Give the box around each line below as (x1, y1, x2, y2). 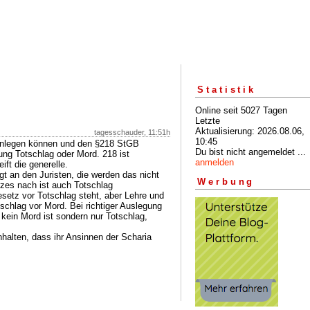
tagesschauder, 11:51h (94, 128, 170, 136)
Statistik (197, 84, 257, 95)
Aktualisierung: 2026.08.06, (195, 125, 304, 136)
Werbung (197, 176, 255, 188)
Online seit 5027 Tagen (195, 104, 287, 116)
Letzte (195, 115, 220, 126)
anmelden (195, 156, 234, 167)
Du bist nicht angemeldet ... (195, 146, 306, 157)
